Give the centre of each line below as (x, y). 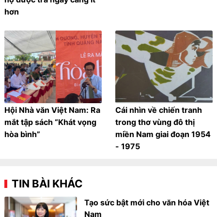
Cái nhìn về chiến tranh (159, 110)
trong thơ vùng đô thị (155, 122)
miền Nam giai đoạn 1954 (163, 134)
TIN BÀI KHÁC (47, 184)
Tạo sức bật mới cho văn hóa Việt (147, 203)
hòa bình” (23, 134)
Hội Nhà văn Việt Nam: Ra (53, 110)
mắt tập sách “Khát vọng (51, 122)
